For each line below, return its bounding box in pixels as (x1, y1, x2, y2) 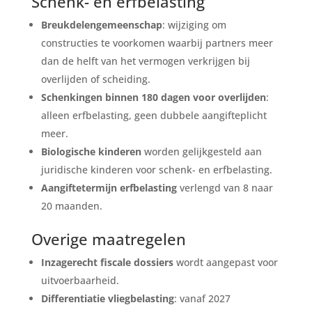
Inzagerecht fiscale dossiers (40, 255, 173, 269)
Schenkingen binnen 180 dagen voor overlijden (40, 90, 266, 104)
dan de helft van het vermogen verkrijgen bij (40, 54, 250, 68)
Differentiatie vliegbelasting (40, 291, 174, 305)
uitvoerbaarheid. (40, 273, 119, 287)
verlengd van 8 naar (176, 180, 273, 194)
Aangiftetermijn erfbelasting (40, 180, 177, 194)
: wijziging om (162, 17, 226, 31)
